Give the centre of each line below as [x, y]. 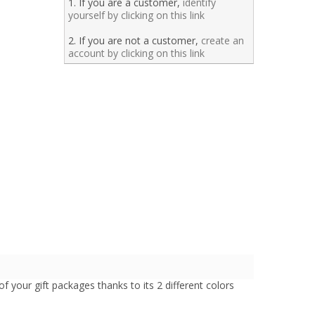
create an [222, 40]
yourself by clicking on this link [136, 15]
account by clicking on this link [136, 53]
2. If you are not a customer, [134, 40]
